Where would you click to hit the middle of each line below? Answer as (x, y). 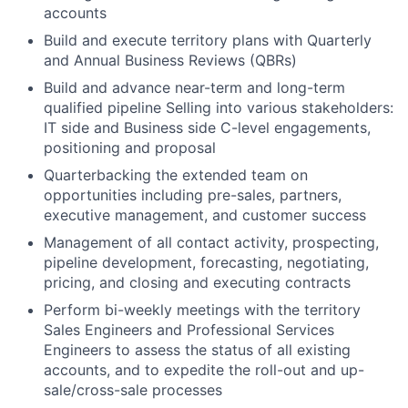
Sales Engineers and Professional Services (189, 329)
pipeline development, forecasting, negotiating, (206, 262)
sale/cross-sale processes (133, 389)
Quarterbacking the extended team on (176, 174)
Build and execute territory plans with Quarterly (208, 40)
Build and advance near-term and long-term (194, 87)
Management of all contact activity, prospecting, (211, 242)
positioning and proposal (130, 147)
